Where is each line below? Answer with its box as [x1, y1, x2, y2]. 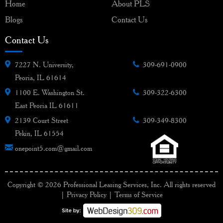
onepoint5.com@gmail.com [15, 144, 92, 153]
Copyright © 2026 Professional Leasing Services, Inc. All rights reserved [7, 180, 216, 190]
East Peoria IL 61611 [15, 101, 79, 111]
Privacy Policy [66, 190, 107, 200]
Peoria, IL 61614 [15, 73, 66, 83]
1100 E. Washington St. [15, 88, 85, 98]
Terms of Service [114, 190, 163, 200]
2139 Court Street [15, 116, 68, 125]
